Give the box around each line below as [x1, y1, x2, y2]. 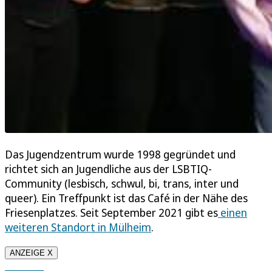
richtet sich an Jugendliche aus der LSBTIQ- [5, 161, 212, 176]
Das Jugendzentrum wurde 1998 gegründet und [5, 146, 236, 161]
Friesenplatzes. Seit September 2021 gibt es [5, 205, 218, 220]
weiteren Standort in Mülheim [5, 219, 151, 234]
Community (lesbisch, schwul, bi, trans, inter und [5, 175, 239, 191]
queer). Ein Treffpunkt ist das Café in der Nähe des [5, 190, 248, 205]
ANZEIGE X [10, 248, 53, 257]
